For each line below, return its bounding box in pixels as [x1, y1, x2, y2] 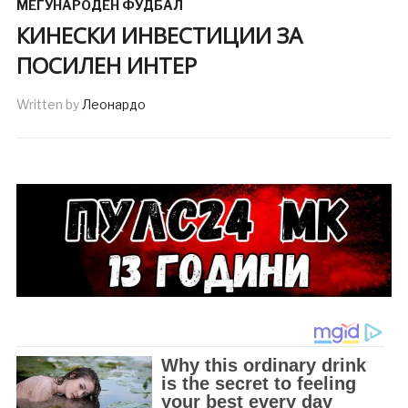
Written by [15, 97, 82, 113]
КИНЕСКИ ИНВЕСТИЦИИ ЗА [15, 20, 302, 51]
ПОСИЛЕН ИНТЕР [15, 50, 197, 81]
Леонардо [81, 97, 146, 113]
